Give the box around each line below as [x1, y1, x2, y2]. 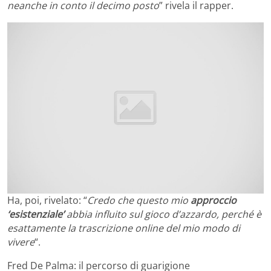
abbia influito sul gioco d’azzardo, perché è [64, 207, 261, 221]
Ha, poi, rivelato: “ [7, 193, 87, 207]
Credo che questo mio [87, 193, 188, 207]
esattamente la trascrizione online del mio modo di [7, 221, 240, 235]
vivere [7, 235, 34, 249]
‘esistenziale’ [7, 207, 64, 221]
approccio [188, 193, 237, 207]
